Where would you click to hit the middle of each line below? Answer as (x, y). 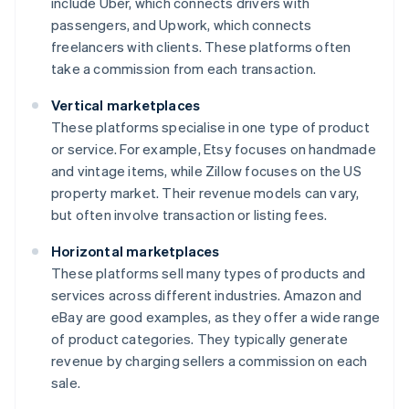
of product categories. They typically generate (200, 338)
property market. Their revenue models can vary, (205, 192)
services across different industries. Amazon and (207, 294)
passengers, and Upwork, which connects (182, 24)
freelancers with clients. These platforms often (201, 46)
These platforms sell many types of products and (209, 273)
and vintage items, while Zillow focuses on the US (206, 170)
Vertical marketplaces (126, 105)
